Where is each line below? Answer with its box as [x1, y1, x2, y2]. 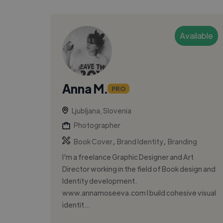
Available [179, 30, 213, 41]
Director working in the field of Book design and [62, 164, 216, 173]
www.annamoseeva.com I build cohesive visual [62, 188, 216, 197]
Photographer [73, 120, 120, 129]
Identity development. [62, 176, 137, 185]
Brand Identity [116, 136, 163, 146]
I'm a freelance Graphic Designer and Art [62, 152, 194, 161]
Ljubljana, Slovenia [71, 106, 131, 115]
